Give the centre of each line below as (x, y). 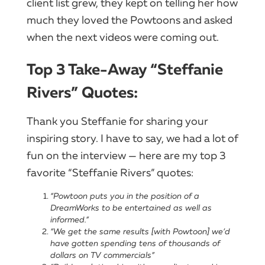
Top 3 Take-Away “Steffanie (125, 69)
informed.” (70, 219)
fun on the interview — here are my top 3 (126, 155)
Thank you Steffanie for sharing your (117, 121)
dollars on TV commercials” (102, 255)
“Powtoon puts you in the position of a (125, 196)
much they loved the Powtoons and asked (130, 20)
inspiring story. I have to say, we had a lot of (132, 138)
